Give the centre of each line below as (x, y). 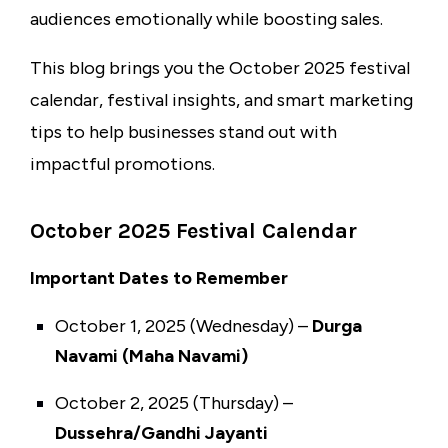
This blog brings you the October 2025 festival (220, 68)
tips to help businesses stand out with (183, 132)
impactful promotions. (122, 164)
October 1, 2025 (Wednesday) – (183, 326)
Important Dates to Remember (159, 278)
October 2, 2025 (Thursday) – (174, 403)
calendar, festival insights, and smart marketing (221, 100)
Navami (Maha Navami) (151, 356)
